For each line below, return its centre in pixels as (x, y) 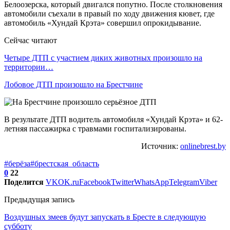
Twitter (122, 182)
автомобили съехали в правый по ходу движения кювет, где (109, 13)
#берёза (17, 163)
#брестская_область (65, 163)
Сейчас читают (31, 40)
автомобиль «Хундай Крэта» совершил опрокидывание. (103, 23)
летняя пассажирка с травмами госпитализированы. (95, 128)
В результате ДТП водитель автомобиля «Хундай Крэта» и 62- (113, 119)
